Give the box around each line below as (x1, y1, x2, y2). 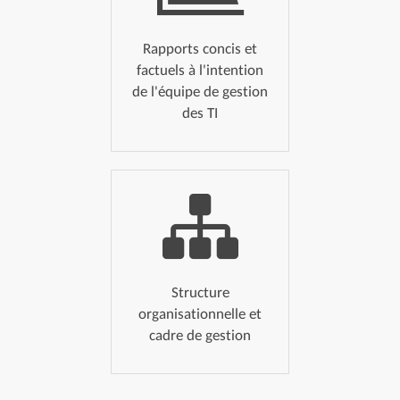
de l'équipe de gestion (132, 82, 268, 101)
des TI (182, 104, 218, 122)
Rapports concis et (143, 39, 257, 58)
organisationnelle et (138, 304, 262, 323)
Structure (171, 283, 229, 302)
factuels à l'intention (137, 61, 263, 79)
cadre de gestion (149, 326, 251, 345)
